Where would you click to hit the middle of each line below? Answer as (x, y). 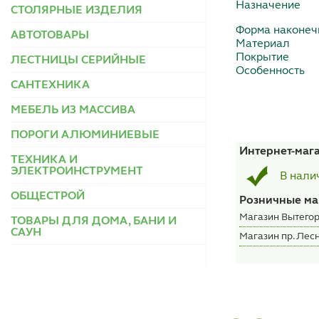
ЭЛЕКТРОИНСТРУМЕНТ (77, 171)
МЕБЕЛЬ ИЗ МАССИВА (73, 110)
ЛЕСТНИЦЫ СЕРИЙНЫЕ (78, 60)
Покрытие (263, 58)
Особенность (271, 72)
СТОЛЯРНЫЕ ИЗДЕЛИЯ (77, 10)
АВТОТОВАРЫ (50, 35)
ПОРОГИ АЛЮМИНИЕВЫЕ (85, 135)
